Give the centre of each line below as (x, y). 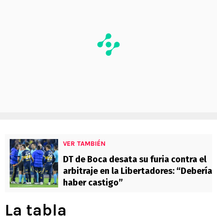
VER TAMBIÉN (84, 144)
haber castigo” (93, 183)
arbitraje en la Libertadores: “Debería (138, 171)
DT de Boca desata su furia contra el (135, 160)
